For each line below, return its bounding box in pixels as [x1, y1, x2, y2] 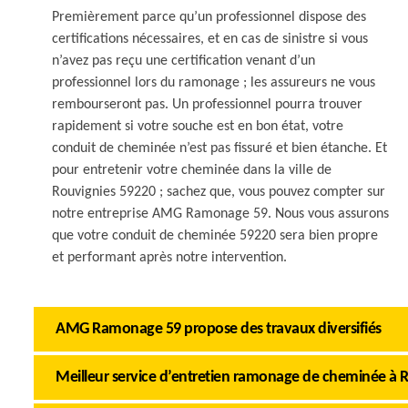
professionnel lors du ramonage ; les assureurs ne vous [52, 76, 375, 90]
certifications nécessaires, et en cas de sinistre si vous [52, 32, 368, 46]
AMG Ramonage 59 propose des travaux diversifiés [56, 321, 382, 338]
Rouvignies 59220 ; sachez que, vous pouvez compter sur [52, 185, 385, 199]
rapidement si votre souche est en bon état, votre [52, 119, 343, 134]
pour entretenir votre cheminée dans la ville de [52, 163, 331, 178]
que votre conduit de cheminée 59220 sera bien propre [52, 229, 378, 243]
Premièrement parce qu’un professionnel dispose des [52, 10, 366, 25]
